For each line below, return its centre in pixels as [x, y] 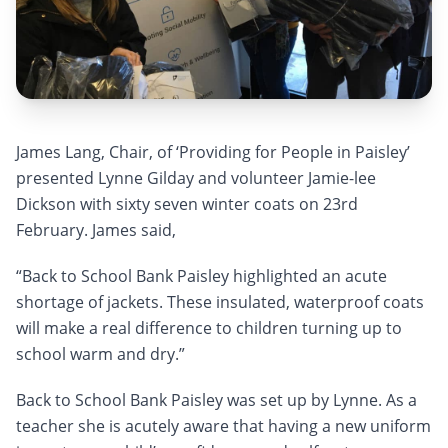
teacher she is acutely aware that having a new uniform [223, 426]
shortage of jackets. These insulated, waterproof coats [220, 302]
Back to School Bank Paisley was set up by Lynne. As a [216, 400]
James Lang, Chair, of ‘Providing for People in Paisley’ [213, 152]
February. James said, [96, 230]
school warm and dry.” [100, 354]
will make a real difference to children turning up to [209, 328]
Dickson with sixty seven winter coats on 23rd [187, 204]
